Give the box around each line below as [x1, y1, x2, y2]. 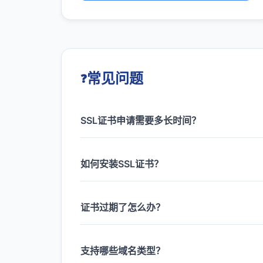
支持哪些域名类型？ [80, 245, 165, 257]
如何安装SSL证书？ [80, 158, 163, 170]
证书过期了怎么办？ [80, 201, 165, 213]
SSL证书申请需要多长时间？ [80, 114, 201, 126]
